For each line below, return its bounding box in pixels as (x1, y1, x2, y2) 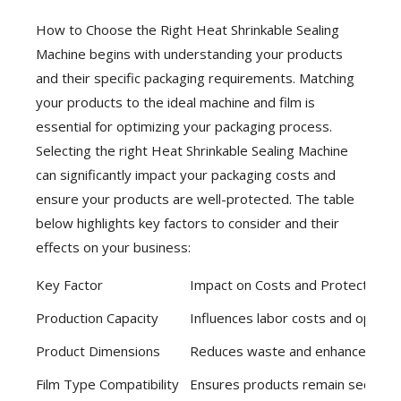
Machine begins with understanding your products (36, 45, 343, 63)
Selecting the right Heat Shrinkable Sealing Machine (36, 141, 348, 159)
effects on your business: (36, 238, 191, 256)
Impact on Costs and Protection (190, 276, 386, 294)
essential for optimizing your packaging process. (36, 117, 332, 135)
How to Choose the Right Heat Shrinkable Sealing (36, 21, 339, 38)
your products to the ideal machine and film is (36, 93, 315, 111)
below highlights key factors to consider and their (36, 214, 339, 232)
